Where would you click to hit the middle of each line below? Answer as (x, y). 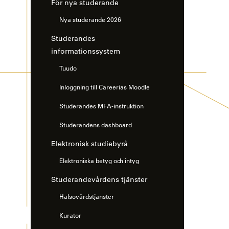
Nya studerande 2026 (90, 20)
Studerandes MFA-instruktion (101, 106)
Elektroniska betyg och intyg (99, 161)
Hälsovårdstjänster (87, 197)
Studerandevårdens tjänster (99, 180)
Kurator (70, 215)
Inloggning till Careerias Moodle (105, 87)
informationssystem (86, 51)
